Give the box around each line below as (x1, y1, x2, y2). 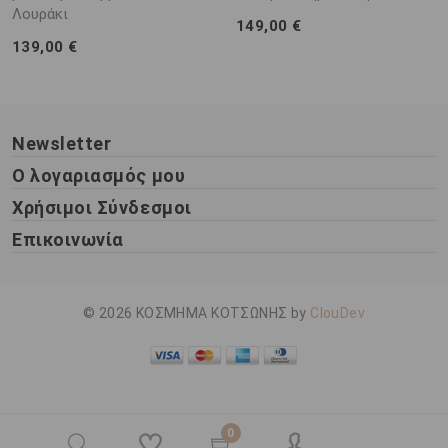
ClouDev (310, 304, 366, 321)
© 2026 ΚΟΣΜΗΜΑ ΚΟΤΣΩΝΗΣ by (82, 304, 311, 321)
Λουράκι (12, 4, 68, 23)
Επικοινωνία (12, 228, 124, 250)
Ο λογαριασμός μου (12, 164, 186, 186)
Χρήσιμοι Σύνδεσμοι (12, 196, 192, 218)
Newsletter (12, 132, 112, 154)
